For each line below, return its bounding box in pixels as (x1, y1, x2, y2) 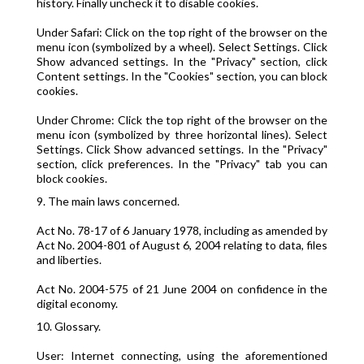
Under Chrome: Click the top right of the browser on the (36, 113, 328, 127)
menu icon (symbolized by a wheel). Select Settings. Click (36, 40, 328, 54)
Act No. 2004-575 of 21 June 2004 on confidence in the (36, 282, 328, 296)
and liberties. (36, 253, 102, 266)
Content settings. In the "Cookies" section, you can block (36, 69, 328, 83)
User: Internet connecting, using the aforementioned (36, 349, 328, 362)
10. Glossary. (36, 319, 101, 333)
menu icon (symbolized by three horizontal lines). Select (36, 128, 328, 141)
